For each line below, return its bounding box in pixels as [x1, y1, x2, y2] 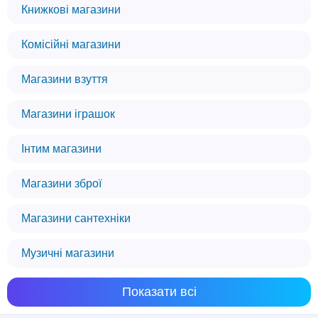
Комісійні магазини [21, 38, 121, 50]
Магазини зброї [21, 177, 102, 190]
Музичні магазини [21, 247, 114, 259]
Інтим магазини [21, 143, 102, 155]
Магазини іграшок [21, 108, 115, 120]
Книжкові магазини [21, 4, 121, 16]
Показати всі [121, 285, 197, 299]
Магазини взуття [21, 73, 108, 85]
